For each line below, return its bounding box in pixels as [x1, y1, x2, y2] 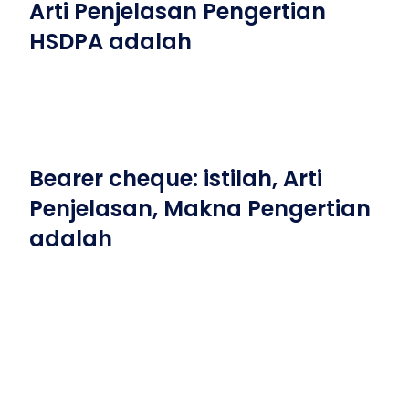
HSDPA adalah [29, 26, 192, 57]
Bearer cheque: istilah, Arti [29, 163, 322, 194]
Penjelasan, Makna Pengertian [29, 194, 371, 224]
